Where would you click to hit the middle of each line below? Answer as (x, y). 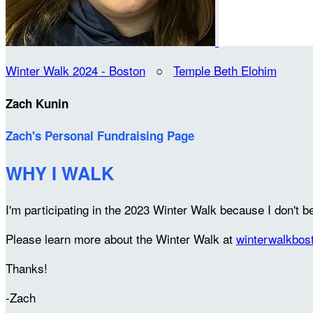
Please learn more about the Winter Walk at (121, 238)
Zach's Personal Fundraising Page (100, 136)
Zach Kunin (37, 103)
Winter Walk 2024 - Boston (75, 70)
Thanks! (27, 268)
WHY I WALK (60, 173)
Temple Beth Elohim (225, 70)
